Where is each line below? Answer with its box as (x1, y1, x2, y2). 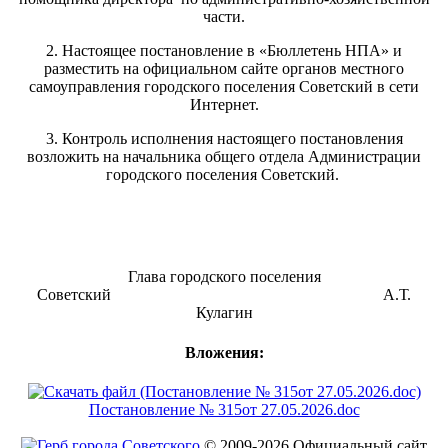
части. (203, 8, 245, 26)
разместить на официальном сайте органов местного (44, 60, 404, 78)
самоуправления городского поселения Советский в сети (29, 78, 419, 96)
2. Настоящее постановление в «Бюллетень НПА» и (46, 42, 402, 60)
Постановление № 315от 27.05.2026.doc (88, 400, 360, 418)
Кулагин (195, 304, 253, 322)
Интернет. (189, 96, 259, 114)
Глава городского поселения (127, 268, 321, 286)
